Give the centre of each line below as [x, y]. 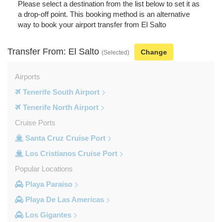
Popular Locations [44, 168]
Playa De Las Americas [64, 199]
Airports [28, 76]
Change [154, 52]
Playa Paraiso [48, 184]
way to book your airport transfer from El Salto [92, 24]
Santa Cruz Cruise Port [64, 138]
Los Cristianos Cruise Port [70, 153]
